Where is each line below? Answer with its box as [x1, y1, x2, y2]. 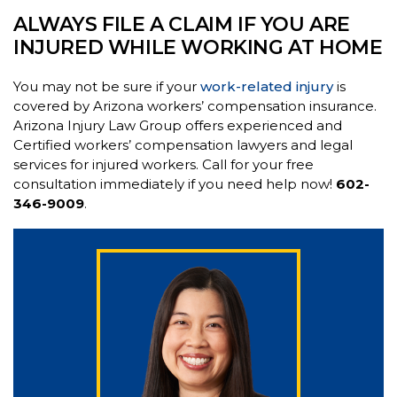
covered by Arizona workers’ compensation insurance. [13, 97, 377, 114]
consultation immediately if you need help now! [13, 175, 336, 192]
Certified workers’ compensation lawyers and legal [13, 136, 353, 153]
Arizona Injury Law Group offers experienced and [13, 116, 342, 134]
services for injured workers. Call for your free [13, 155, 314, 173]
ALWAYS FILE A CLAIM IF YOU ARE [13, 12, 351, 36]
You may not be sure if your [13, 77, 200, 95]
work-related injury [200, 77, 333, 95]
